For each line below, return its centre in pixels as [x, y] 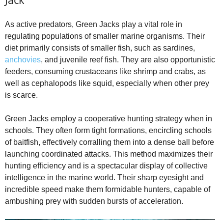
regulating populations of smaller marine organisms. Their [105, 36]
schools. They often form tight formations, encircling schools [108, 130]
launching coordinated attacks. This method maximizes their [109, 154]
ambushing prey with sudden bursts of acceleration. [94, 201]
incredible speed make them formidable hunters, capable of [108, 189]
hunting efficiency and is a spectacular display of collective [106, 165]
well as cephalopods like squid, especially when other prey [107, 83]
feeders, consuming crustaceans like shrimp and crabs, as [105, 71]
